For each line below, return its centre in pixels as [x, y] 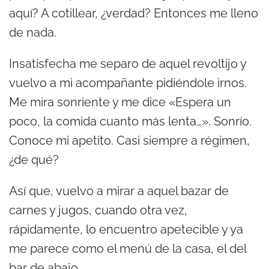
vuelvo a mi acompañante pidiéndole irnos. [128, 83]
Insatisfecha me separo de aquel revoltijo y [128, 64]
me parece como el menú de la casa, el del [128, 249]
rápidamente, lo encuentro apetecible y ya [126, 230]
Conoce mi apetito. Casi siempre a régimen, [129, 141]
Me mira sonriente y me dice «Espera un [120, 102]
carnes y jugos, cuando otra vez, [98, 210]
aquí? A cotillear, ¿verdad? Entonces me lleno [134, 14]
